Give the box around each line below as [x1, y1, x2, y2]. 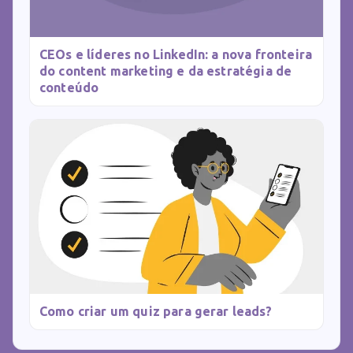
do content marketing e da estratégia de [39, 64, 292, 79]
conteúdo [39, 80, 99, 95]
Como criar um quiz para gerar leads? [39, 303, 272, 318]
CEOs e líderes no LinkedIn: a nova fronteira [39, 47, 313, 62]
